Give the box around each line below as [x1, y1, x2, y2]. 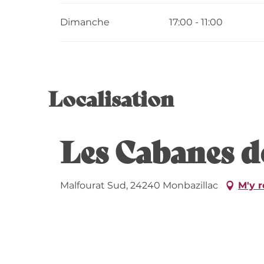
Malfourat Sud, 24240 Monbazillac [60, 180, 218, 192]
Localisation [48, 82, 174, 113]
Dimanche [60, 16, 110, 28]
